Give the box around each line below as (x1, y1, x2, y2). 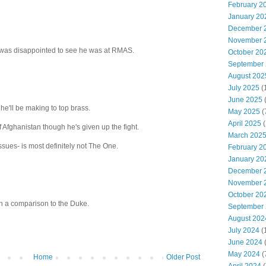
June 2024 (228, 238, 262, 246)
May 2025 (228, 107, 260, 116)
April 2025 (228, 119, 261, 128)
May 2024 (228, 250, 260, 258)
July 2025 (228, 84, 259, 92)
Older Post (166, 253, 200, 262)
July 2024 (228, 226, 259, 235)
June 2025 (228, 96, 262, 104)
